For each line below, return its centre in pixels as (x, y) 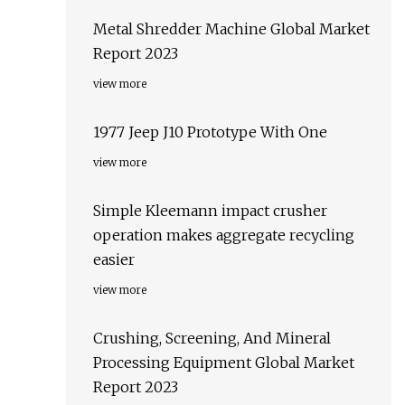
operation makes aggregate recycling (224, 235)
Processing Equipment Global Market (224, 363)
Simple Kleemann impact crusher (210, 211)
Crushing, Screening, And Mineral (212, 339)
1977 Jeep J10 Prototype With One (210, 132)
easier (114, 260)
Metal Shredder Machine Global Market (231, 29)
